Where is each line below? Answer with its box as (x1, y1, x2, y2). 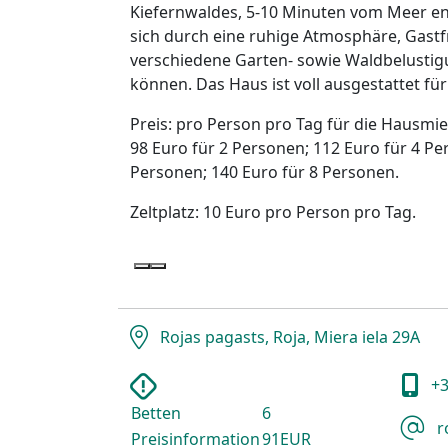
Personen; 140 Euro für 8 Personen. (130, 161, 399, 184)
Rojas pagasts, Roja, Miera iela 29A (156, 326, 420, 349)
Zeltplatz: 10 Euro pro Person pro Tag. (130, 201, 416, 224)
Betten (131, 402, 181, 425)
